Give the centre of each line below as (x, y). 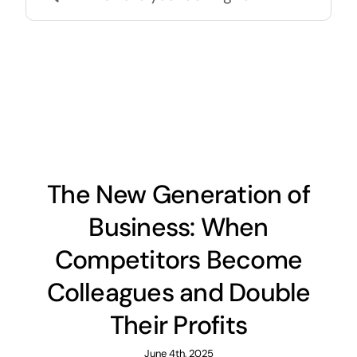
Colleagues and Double (178, 293)
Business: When (178, 228)
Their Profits (178, 326)
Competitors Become (178, 260)
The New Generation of (178, 195)
